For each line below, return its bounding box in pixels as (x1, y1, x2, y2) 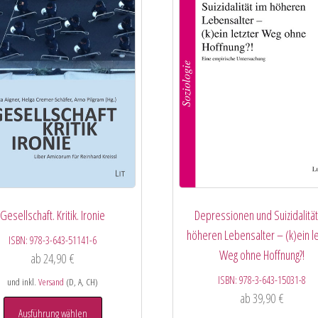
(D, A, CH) (64, 275, 99, 289)
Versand (38, 275, 65, 289)
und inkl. (7, 275, 39, 289)
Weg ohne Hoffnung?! (219, 246, 305, 264)
